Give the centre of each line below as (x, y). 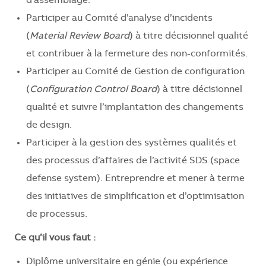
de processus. (57, 215)
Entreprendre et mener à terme (174, 179)
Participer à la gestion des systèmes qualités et (132, 143)
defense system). (64, 179)
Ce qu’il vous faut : (55, 238)
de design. (49, 126)
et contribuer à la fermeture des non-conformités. (137, 54)
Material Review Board (80, 37)
